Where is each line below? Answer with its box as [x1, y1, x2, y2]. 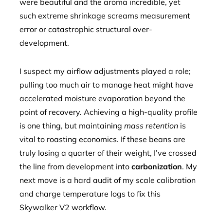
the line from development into [19, 162, 131, 171]
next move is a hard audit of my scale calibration [19, 175, 196, 185]
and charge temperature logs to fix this [19, 189, 161, 199]
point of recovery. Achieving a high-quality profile [19, 107, 198, 117]
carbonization [131, 162, 182, 171]
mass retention [124, 121, 178, 130]
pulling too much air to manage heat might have [19, 80, 193, 90]
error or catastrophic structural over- [19, 24, 152, 34]
